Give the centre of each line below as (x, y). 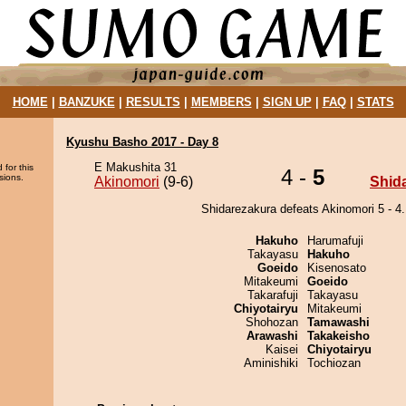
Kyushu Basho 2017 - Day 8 (142, 142)
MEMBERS (221, 102)
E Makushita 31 (135, 167)
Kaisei (282, 349)
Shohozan (272, 322)
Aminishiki (271, 363)
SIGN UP (287, 102)
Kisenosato (337, 268)
